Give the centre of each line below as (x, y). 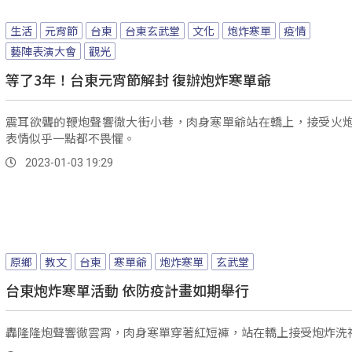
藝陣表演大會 (43, 51)
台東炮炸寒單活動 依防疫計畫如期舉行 (127, 290)
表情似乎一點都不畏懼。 (70, 138)
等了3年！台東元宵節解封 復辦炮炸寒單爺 (138, 80)
